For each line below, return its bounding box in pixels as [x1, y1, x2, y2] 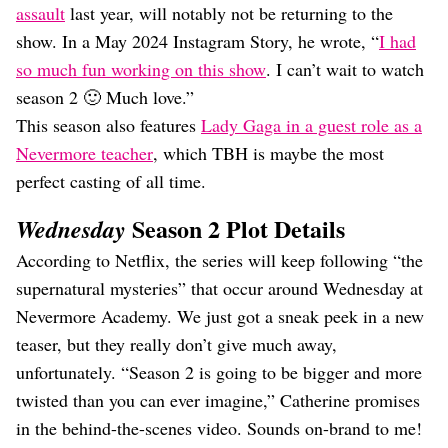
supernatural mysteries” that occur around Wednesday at [16, 276, 423, 300]
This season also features [16, 113, 201, 137]
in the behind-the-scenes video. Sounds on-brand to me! [16, 416, 422, 440]
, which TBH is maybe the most [153, 141, 384, 165]
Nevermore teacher [16, 141, 153, 165]
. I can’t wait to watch [266, 57, 424, 81]
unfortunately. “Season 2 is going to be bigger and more [16, 360, 422, 384]
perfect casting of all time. [16, 169, 206, 193]
